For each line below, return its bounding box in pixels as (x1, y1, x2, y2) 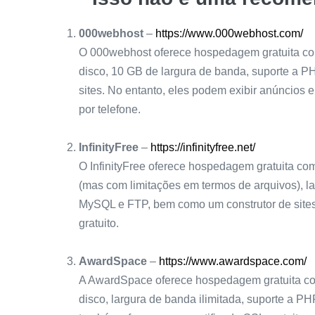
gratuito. (79, 217, 119, 230)
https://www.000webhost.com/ (155, 27, 303, 40)
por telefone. (79, 103, 141, 116)
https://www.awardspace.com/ (159, 255, 307, 268)
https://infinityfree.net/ (150, 141, 255, 154)
